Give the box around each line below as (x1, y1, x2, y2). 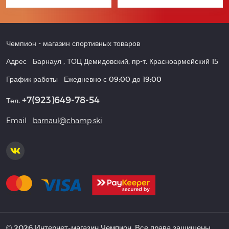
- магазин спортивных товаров (36, 39, 140, 48)
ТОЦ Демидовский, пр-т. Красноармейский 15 (67, 57, 218, 65)
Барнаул (33, 57, 61, 65)
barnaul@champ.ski (33, 116, 102, 125)
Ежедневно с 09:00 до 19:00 (64, 75, 162, 83)
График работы (6, 75, 60, 83)
